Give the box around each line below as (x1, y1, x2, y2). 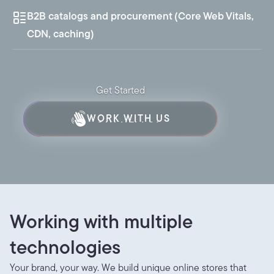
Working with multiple (10, 209, 193, 233)
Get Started (96, 83, 146, 96)
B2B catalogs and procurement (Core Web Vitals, (27, 9, 254, 22)
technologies (10, 235, 120, 259)
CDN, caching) (27, 27, 95, 40)
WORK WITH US (86, 112, 171, 125)
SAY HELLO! (97, 119, 160, 132)
